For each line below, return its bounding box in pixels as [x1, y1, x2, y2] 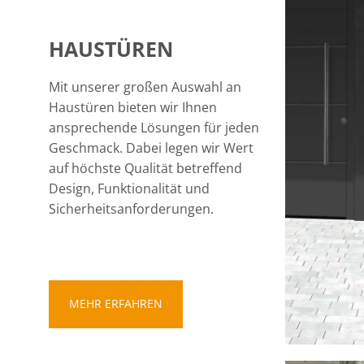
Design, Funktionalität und [49, 180, 210, 197]
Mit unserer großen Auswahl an [49, 78, 241, 96]
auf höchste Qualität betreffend [49, 159, 242, 177]
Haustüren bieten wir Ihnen [49, 98, 217, 116]
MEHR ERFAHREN [69, 296, 162, 311]
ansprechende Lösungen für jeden [49, 119, 259, 136]
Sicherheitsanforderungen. [49, 200, 214, 218]
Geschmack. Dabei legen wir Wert [49, 139, 253, 157]
